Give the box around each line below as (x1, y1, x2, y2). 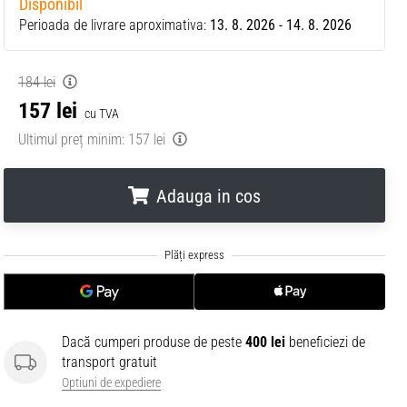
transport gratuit (62, 353, 157, 371)
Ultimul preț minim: (18, 131, 124, 148)
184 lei (18, 74, 55, 91)
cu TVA (84, 106, 119, 121)
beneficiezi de (285, 333, 365, 351)
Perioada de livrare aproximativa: (19, 16, 210, 34)
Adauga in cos (155, 185, 261, 207)
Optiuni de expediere (62, 375, 161, 391)
